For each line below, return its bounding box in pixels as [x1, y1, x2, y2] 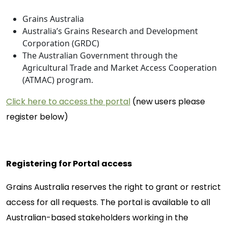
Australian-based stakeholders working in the [6, 212, 188, 223]
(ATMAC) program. [22, 74, 93, 85]
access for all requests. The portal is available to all [6, 196, 210, 208]
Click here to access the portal [6, 96, 130, 107]
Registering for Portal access [6, 158, 132, 169]
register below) [6, 111, 68, 123]
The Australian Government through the [22, 50, 178, 61]
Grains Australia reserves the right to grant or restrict [6, 181, 221, 193]
